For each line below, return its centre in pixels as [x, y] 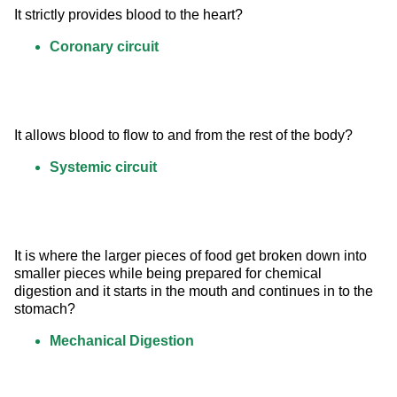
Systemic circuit [103, 167]
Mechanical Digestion [122, 341]
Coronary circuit [104, 47]
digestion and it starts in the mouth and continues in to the [195, 292]
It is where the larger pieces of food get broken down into [192, 256]
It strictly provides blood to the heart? [128, 15]
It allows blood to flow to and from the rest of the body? [183, 136]
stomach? [45, 309]
